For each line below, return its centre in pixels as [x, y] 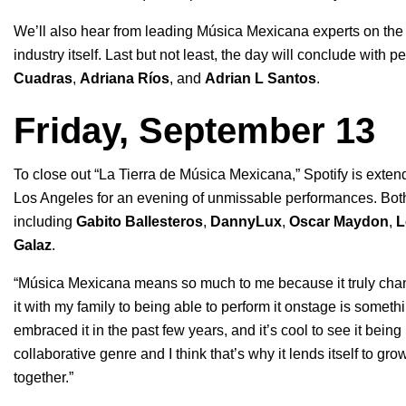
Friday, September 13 [194, 131]
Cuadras [43, 79]
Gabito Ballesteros [140, 222]
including [45, 222]
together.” [43, 378]
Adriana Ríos [125, 79]
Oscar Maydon [339, 222]
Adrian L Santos [261, 79]
